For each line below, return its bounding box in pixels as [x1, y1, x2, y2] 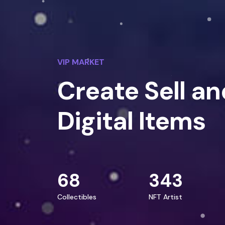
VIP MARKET [57, 56, 104, 67]
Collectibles [57, 192, 96, 201]
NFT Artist [149, 192, 182, 201]
